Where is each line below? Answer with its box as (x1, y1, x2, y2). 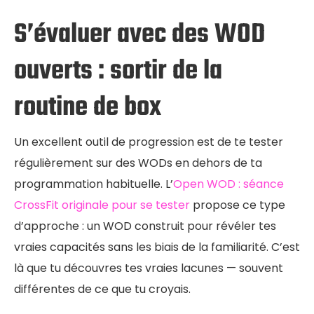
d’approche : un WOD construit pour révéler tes (14, 218, 276, 235)
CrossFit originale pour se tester (14, 197, 190, 214)
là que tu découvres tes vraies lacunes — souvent (14, 260, 283, 277)
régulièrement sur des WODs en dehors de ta (14, 155, 262, 172)
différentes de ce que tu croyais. (14, 281, 191, 298)
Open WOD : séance (173, 176, 284, 193)
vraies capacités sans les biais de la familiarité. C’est (14, 239, 300, 256)
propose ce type (190, 197, 285, 214)
